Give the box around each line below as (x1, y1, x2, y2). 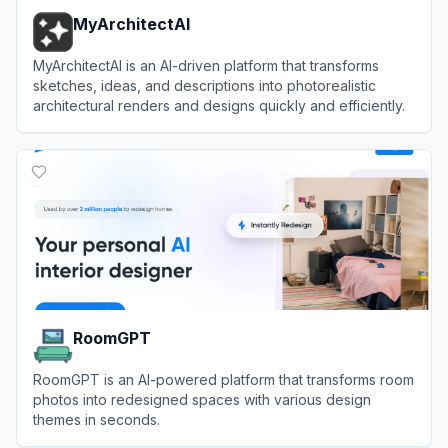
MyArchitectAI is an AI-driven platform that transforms (33, 57, 379, 74)
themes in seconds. (33, 411, 160, 428)
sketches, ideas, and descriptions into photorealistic (33, 77, 376, 94)
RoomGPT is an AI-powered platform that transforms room (33, 371, 414, 388)
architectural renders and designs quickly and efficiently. (33, 97, 405, 114)
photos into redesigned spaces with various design (33, 391, 371, 408)
